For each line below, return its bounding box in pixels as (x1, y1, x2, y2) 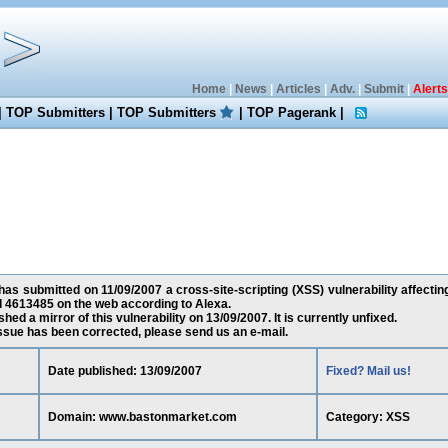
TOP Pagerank (247, 105, 337, 120)
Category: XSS (325, 410, 410, 424)
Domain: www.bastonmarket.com (47, 410, 237, 424)
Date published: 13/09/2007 (47, 364, 202, 378)
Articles (275, 82, 321, 96)
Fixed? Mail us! (325, 364, 411, 378)
